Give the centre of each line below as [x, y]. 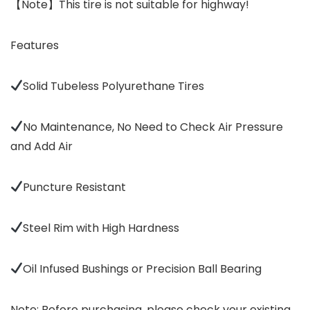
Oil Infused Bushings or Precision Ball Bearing [143, 268]
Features [35, 45]
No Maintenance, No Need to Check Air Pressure [153, 127]
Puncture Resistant [75, 187]
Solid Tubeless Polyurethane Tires [114, 86]
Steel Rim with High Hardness [101, 228]
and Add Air [42, 146]
